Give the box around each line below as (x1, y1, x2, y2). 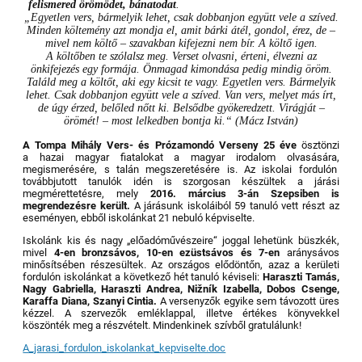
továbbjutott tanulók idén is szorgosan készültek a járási (23, 175, 339, 187)
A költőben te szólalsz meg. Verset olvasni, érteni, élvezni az (45, 50, 317, 63)
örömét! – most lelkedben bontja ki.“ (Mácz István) (64, 115, 298, 128)
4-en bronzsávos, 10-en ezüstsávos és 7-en (53, 246, 287, 259)
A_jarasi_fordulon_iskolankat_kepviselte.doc (23, 342, 226, 355)
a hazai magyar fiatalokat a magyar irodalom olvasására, (23, 150, 339, 163)
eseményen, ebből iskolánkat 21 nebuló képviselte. (23, 211, 255, 224)
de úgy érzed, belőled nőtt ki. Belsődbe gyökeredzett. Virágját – (37, 102, 325, 115)
